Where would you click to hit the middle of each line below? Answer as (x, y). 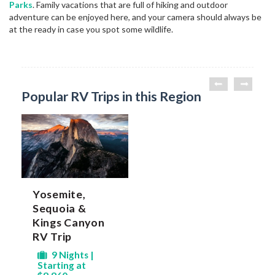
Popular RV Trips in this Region (111, 96)
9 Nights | (72, 254)
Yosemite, (59, 194)
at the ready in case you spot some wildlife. (91, 29)
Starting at (62, 265)
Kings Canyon (69, 222)
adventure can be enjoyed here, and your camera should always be (135, 17)
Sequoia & (60, 208)
